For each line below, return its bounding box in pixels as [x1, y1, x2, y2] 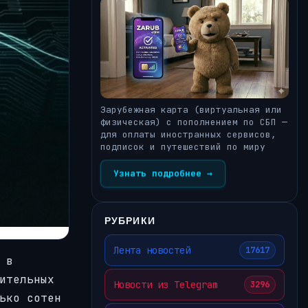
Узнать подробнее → [113, 168, 212, 180]
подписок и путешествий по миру [100, 141, 265, 153]
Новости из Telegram [113, 278, 218, 291]
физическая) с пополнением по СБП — [100, 116, 287, 129]
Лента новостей [113, 243, 190, 256]
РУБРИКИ [104, 214, 155, 227]
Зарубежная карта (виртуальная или [100, 104, 282, 116]
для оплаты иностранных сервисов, [100, 129, 276, 141]
